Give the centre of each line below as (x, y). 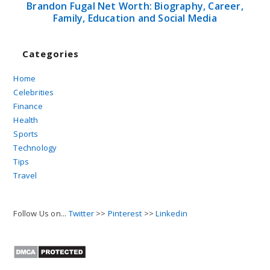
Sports (26, 133)
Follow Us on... (41, 213)
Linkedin (172, 213)
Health (26, 120)
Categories (51, 53)
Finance (28, 106)
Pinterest (125, 213)
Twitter (81, 213)
